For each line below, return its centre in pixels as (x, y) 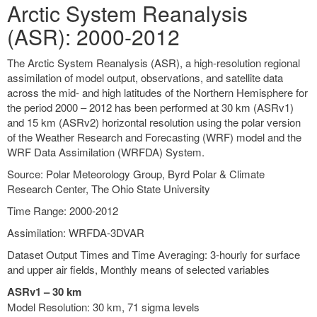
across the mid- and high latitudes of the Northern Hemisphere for (157, 92)
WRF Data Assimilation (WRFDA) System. (106, 152)
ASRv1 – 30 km (44, 292)
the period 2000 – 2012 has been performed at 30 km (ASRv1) (150, 107)
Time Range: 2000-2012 (63, 211)
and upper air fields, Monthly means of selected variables (138, 269)
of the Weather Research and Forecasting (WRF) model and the (154, 137)
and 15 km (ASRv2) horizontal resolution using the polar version (154, 122)
